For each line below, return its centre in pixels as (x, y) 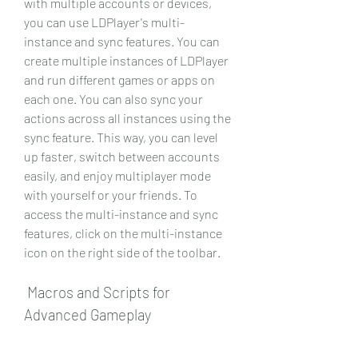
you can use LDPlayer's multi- (104, 22)
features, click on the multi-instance (123, 233)
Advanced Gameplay (88, 314)
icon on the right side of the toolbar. (122, 252)
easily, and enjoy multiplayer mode (117, 175)
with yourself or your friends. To (111, 194)
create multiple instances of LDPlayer (126, 60)
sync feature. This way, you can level (121, 137)
